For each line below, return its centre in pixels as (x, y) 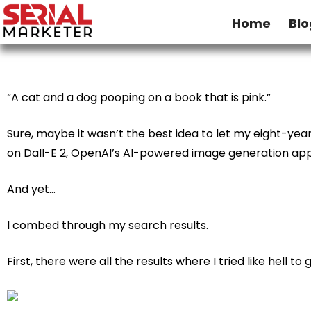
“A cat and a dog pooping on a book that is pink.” (139, 98)
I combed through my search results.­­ (108, 226)
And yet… (31, 190)
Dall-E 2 (45, 153)
